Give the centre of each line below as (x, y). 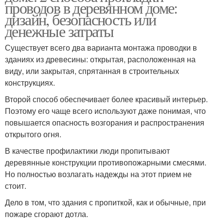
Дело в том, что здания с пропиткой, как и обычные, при (105, 202)
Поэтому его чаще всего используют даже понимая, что (105, 110)
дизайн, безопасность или (81, 19)
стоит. (16, 185)
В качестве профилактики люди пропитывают (87, 150)
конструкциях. (30, 82)
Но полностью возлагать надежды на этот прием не (98, 174)
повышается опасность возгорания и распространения (105, 122)
